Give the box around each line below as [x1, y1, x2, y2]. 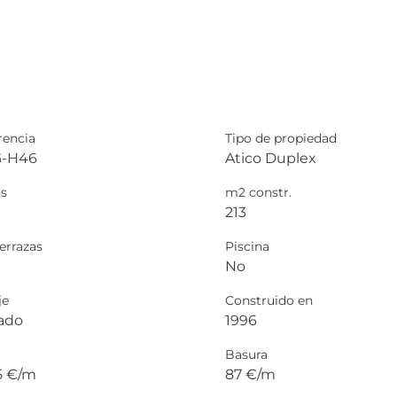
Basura [224, 346, 268, 362]
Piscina [224, 237, 269, 254]
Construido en [224, 292, 313, 308]
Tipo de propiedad [224, 129, 337, 146]
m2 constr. [224, 183, 292, 200]
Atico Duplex [224, 149, 316, 167]
